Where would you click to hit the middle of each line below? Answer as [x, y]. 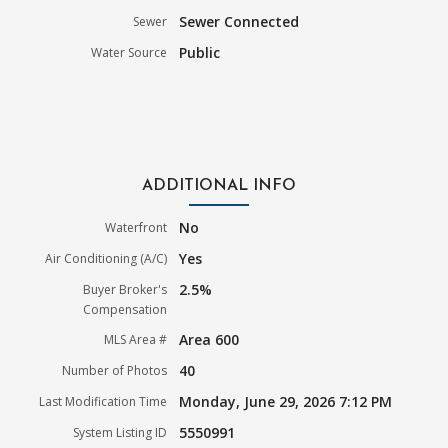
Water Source [129, 52]
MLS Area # [136, 339]
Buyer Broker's [125, 289]
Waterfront [136, 227]
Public [200, 52]
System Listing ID [120, 432]
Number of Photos [115, 370]
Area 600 [209, 339]
